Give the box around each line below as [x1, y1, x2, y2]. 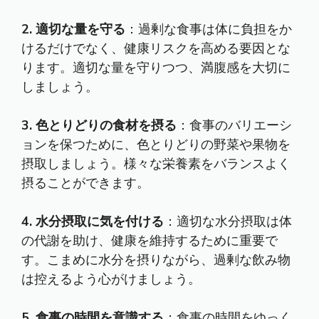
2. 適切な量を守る [21, 21, 125, 38]
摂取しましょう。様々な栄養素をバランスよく [21, 155, 291, 172]
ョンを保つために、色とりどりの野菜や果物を [21, 136, 291, 153]
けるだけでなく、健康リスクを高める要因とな [21, 40, 291, 57]
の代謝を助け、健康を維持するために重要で [21, 232, 278, 249]
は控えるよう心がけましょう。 [21, 271, 201, 288]
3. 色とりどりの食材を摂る [21, 117, 177, 134]
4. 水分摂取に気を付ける [21, 213, 164, 230]
